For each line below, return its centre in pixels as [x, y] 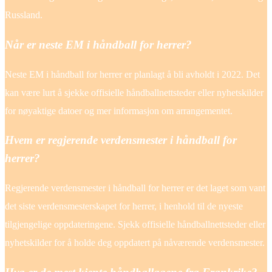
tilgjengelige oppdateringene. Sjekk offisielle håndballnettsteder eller [135, 225]
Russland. [24, 15]
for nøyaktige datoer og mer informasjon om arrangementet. [119, 110]
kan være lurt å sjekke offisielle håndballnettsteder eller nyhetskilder [134, 92]
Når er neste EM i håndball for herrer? [98, 45]
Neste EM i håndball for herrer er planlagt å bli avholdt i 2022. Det [132, 74]
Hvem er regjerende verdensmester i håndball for [121, 140]
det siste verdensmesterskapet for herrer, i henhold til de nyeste [124, 206]
